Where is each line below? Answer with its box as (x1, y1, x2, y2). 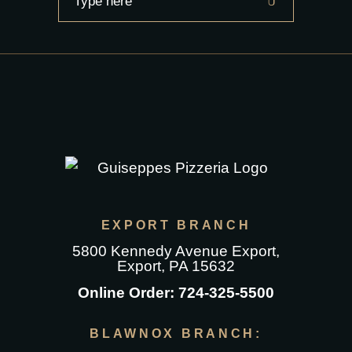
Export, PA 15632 (117, 258, 235, 275)
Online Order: (78, 284, 178, 302)
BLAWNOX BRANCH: (90, 327, 262, 341)
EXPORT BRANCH (101, 218, 251, 233)
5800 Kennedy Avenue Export (72, 243, 276, 260)
